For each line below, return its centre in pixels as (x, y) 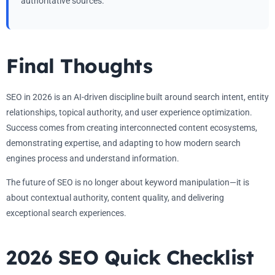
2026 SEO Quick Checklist (130, 258)
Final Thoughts (79, 66)
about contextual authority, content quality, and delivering (115, 198)
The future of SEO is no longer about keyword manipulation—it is (128, 183)
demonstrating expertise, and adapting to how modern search (123, 143)
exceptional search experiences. (66, 213)
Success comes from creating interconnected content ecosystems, (132, 128)
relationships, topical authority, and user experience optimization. (129, 113)
